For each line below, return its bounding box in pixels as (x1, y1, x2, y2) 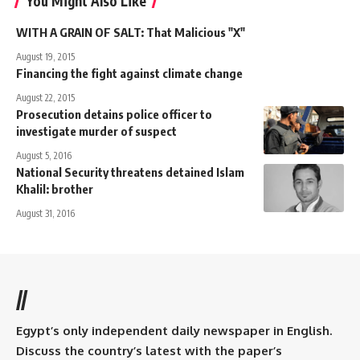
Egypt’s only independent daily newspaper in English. (16, 323, 332, 339)
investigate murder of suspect (16, 124, 177, 139)
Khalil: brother (16, 182, 93, 197)
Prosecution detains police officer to (16, 107, 212, 122)
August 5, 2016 (16, 149, 72, 162)
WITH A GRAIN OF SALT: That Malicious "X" (16, 25, 245, 40)
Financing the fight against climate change (16, 66, 243, 81)
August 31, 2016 (16, 207, 75, 220)
